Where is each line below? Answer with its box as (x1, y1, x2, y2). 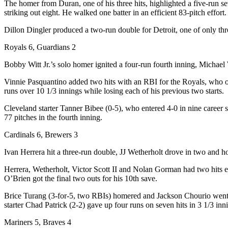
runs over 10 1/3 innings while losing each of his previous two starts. (4, 86, 224, 95)
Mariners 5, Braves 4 (4, 217, 71, 226)
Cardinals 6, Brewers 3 (4, 130, 78, 139)
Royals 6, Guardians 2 (4, 42, 76, 51)
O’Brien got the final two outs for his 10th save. (4, 174, 157, 183)
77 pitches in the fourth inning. (4, 112, 102, 122)
